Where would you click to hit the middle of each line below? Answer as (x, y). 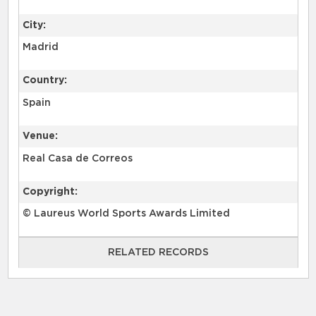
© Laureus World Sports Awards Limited (126, 214)
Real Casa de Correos (77, 158)
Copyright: (50, 192)
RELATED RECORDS (158, 252)
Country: (44, 81)
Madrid (40, 48)
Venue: (40, 136)
